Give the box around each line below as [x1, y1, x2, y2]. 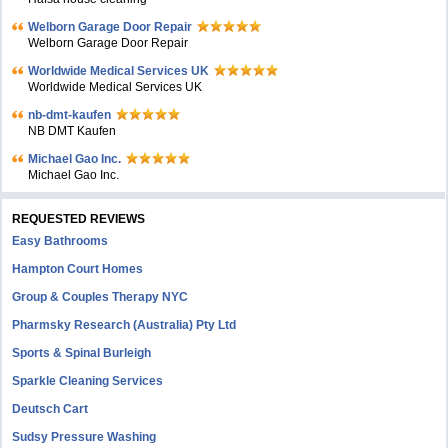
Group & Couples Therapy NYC [12, 290, 189, 304]
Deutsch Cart [12, 402, 89, 416]
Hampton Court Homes [12, 262, 144, 276]
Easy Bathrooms [12, 234, 109, 248]
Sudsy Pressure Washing [12, 430, 157, 444]
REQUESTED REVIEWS [12, 212, 146, 226]
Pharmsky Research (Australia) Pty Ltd [12, 318, 237, 332]
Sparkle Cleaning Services [12, 374, 164, 388]
